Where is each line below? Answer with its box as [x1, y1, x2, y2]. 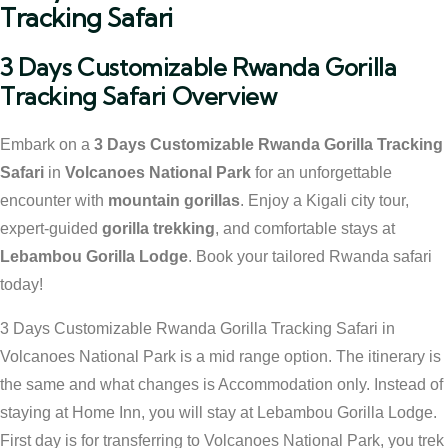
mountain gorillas [108, 192, 240, 209]
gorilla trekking [102, 220, 215, 237]
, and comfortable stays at [215, 220, 395, 237]
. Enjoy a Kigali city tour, [240, 192, 409, 209]
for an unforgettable [251, 164, 392, 181]
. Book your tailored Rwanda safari [188, 248, 432, 265]
